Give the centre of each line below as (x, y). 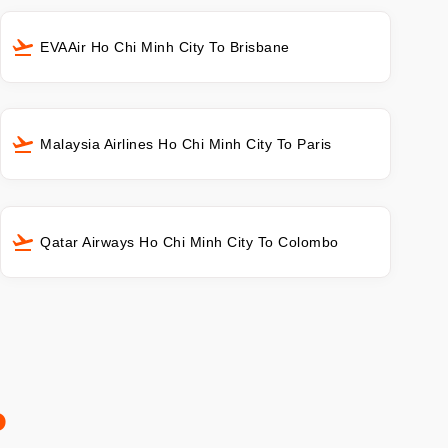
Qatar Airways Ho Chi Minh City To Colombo (189, 241)
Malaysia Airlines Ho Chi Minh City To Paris (186, 144)
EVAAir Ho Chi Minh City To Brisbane (165, 47)
